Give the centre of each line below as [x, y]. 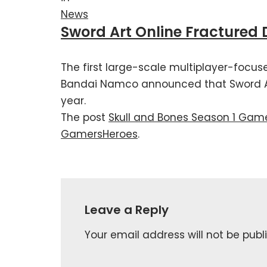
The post [85, 117]
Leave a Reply [127, 209]
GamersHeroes [99, 134]
